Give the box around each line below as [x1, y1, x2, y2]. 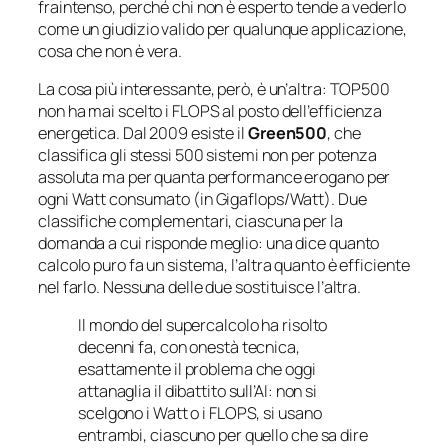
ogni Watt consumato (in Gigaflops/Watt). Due [38, 188, 367, 211]
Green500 [247, 122, 328, 145]
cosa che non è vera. [38, 39, 182, 62]
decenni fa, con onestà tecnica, [78, 336, 300, 359]
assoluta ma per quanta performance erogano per [38, 166, 391, 189]
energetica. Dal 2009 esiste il [38, 122, 248, 145]
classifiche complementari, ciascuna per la [38, 210, 343, 233]
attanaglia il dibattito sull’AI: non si [78, 380, 318, 403]
